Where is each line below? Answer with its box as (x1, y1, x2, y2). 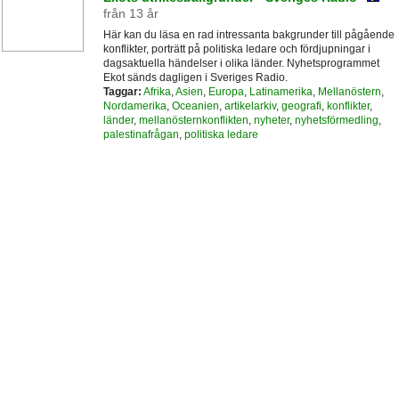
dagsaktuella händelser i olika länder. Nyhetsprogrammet (102, 57, 379, 70)
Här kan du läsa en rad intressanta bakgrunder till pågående (102, 28, 395, 42)
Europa (208, 85, 244, 99)
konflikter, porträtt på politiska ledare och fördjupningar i (102, 43, 370, 56)
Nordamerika (102, 100, 167, 113)
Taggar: (102, 85, 142, 99)
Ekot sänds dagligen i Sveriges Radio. (102, 71, 288, 85)
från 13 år (102, 6, 159, 21)
